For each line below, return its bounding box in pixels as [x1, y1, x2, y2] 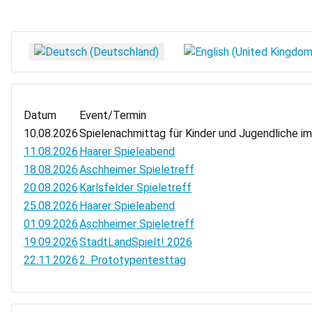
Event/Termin [79, 108, 146, 122]
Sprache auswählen [22, 43, 116, 57]
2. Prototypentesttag [79, 253, 186, 267]
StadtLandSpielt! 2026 [79, 235, 192, 249]
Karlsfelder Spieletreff [79, 180, 192, 194]
